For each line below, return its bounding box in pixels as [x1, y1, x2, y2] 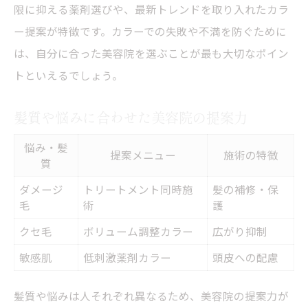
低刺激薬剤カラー [83, 249, 171, 265]
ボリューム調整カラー [83, 223, 193, 239]
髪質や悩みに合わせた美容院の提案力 [14, 106, 247, 127]
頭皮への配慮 [212, 249, 278, 265]
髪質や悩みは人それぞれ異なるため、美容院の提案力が [14, 287, 289, 303]
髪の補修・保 [212, 181, 278, 197]
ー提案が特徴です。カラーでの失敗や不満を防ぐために [14, 23, 287, 38]
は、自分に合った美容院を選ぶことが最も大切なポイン [14, 45, 289, 60]
